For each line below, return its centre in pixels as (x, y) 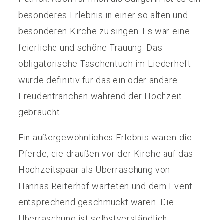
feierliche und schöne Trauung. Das (90, 47)
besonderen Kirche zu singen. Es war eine (104, 31)
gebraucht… (42, 112)
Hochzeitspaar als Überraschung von (94, 169)
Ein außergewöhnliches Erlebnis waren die (105, 137)
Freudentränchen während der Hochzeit (100, 96)
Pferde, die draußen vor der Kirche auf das (106, 153)
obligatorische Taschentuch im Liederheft (105, 63)
